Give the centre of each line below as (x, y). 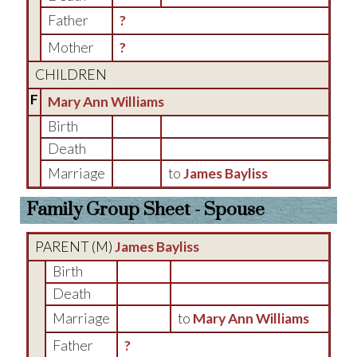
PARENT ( (65, 247)
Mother (71, 47)
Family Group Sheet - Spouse (145, 210)
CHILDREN (71, 75)
